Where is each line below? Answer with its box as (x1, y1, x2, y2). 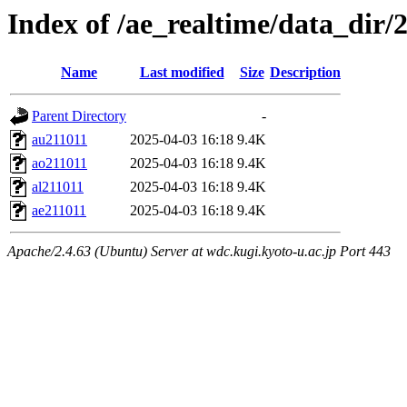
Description (270, 65, 341, 81)
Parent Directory (32, 108, 126, 124)
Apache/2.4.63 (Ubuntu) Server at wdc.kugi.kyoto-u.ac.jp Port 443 (7, 243, 391, 260)
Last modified (139, 65, 224, 81)
